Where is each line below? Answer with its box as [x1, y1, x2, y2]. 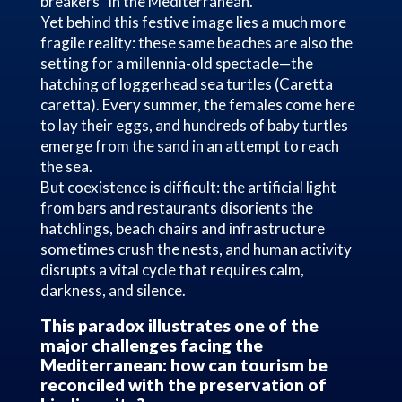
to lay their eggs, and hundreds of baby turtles [39, 116, 348, 135]
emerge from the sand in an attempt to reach [39, 136, 339, 156]
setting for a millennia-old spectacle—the [39, 54, 313, 74]
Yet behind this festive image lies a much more [39, 13, 346, 32]
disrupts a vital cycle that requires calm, [39, 260, 304, 280]
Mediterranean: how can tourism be [39, 354, 328, 376]
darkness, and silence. [39, 281, 186, 301]
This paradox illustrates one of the [39, 315, 319, 336]
